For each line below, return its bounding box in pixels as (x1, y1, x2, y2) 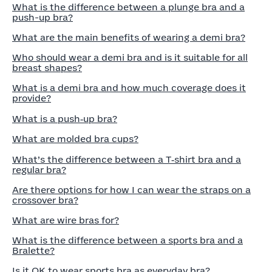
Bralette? (12, 246, 55, 256)
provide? (12, 94, 51, 103)
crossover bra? (12, 196, 78, 205)
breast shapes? (12, 64, 82, 73)
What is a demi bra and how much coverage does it (12, 84, 246, 93)
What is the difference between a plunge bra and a (12, 3, 245, 12)
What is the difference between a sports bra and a (12, 236, 243, 245)
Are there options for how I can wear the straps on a (12, 186, 251, 195)
